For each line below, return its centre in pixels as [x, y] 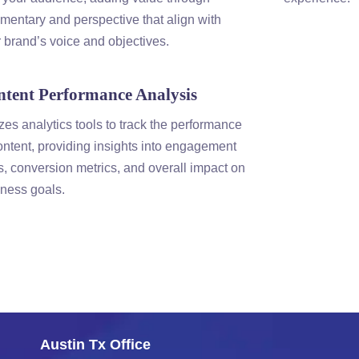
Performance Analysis [116, 94]
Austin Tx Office [95, 345]
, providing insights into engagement [134, 146]
